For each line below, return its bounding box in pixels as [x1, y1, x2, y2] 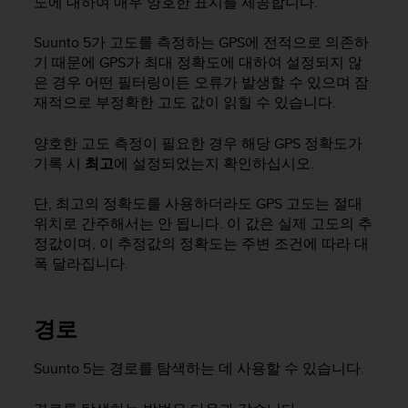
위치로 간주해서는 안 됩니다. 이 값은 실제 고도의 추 [34, 212, 372, 234]
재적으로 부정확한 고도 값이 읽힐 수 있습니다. [34, 92, 336, 114]
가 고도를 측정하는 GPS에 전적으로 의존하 [91, 32, 369, 54]
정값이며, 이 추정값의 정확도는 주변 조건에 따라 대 [34, 232, 369, 254]
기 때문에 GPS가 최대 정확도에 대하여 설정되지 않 [34, 52, 362, 74]
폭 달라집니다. [34, 252, 128, 274]
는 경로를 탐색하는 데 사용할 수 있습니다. [91, 358, 364, 380]
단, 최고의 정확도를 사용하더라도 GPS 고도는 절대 [34, 192, 362, 214]
